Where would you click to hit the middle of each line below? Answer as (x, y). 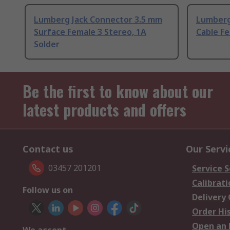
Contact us (48, 149)
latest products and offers (104, 110)
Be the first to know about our (118, 91)
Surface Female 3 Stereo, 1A (90, 32)
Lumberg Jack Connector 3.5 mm (98, 20)
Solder (47, 44)
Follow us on (48, 190)
